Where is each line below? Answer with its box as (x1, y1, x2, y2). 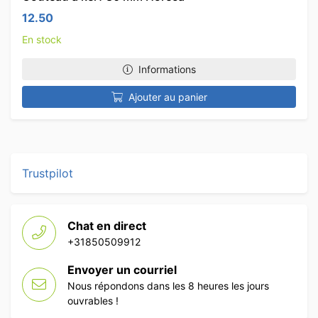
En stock (22, 33, 62, 45)
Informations (138, 63, 196, 75)
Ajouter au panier (128, 91, 207, 103)
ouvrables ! (67, 295, 119, 307)
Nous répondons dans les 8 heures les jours (67, 280, 269, 292)
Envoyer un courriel (67, 263, 177, 277)
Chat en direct (67, 218, 146, 233)
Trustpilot (22, 166, 73, 180)
